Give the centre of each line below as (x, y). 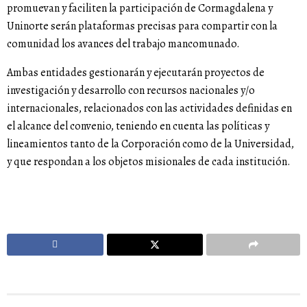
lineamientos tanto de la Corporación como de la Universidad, (150, 144)
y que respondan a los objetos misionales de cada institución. (149, 162)
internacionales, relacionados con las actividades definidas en (149, 109)
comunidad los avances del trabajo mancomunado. (123, 44)
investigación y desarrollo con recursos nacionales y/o (131, 91)
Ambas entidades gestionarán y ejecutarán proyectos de (136, 73)
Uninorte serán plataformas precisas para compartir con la (142, 26)
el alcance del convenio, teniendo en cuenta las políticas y (138, 126)
